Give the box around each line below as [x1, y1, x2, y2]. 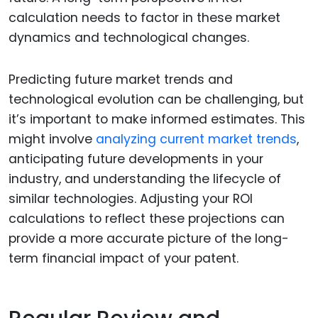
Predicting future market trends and [9, 71, 233, 89]
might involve [9, 131, 96, 148]
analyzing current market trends [96, 131, 297, 148]
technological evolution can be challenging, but [9, 91, 304, 109]
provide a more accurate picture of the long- [9, 230, 289, 248]
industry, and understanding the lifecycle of [9, 170, 281, 188]
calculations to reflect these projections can [9, 210, 285, 228]
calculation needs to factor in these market [9, 9, 280, 27]
